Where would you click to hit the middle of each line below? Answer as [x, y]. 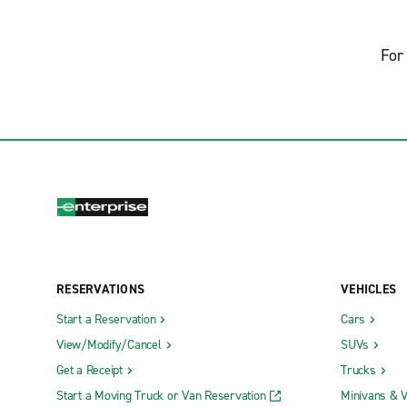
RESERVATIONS [100, 289]
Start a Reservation [106, 319]
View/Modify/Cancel [109, 344]
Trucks [358, 370]
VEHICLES [368, 289]
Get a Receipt [89, 370]
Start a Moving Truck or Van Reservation [161, 395]
